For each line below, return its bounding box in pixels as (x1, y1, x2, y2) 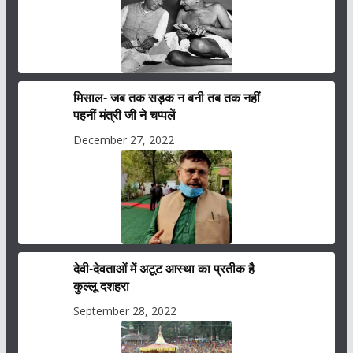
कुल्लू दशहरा (73, 277, 130, 295)
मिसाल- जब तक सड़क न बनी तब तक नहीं (73, 89, 261, 106)
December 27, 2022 (73, 132, 175, 147)
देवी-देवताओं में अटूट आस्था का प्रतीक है (73, 260, 255, 277)
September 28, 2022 (73, 303, 177, 318)
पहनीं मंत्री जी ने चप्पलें (73, 106, 176, 124)
